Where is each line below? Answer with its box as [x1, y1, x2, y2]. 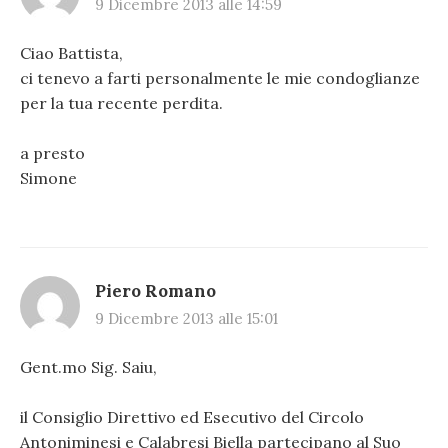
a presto [20, 143, 85, 164]
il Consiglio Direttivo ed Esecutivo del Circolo [20, 407, 364, 428]
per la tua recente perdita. [20, 92, 223, 113]
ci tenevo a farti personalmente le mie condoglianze [20, 67, 420, 88]
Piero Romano [95, 279, 216, 302]
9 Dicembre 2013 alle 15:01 [95, 308, 278, 328]
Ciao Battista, [20, 42, 123, 63]
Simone [20, 168, 77, 189]
